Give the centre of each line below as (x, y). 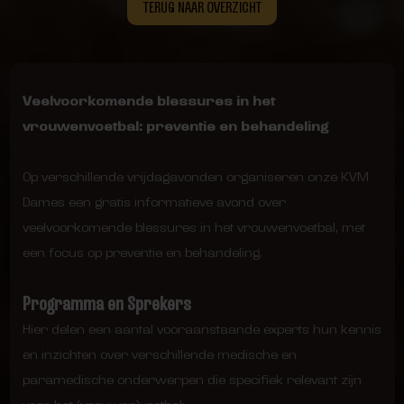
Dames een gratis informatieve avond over (154, 202)
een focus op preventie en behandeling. (142, 252)
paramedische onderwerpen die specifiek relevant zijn (192, 380)
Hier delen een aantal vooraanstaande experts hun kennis (202, 329)
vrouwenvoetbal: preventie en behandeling (175, 126)
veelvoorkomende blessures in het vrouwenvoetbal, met (193, 227)
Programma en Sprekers (106, 303)
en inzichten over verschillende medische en (159, 354)
